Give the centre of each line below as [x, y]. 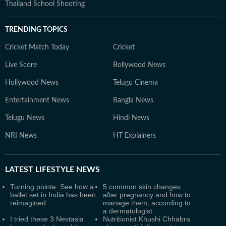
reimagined [28, 203]
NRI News [21, 136]
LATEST [19, 169]
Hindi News [131, 118]
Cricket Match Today [37, 47]
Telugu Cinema [135, 83]
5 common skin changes [142, 187]
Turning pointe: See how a [52, 187]
